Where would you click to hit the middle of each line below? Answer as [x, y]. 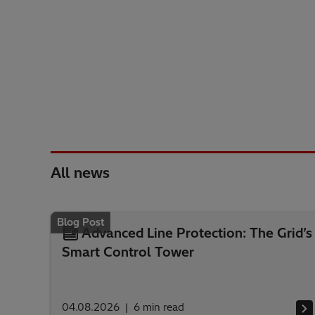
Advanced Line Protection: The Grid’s [197, 233]
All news [80, 173]
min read [163, 307]
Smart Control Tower [128, 252]
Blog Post [81, 222]
